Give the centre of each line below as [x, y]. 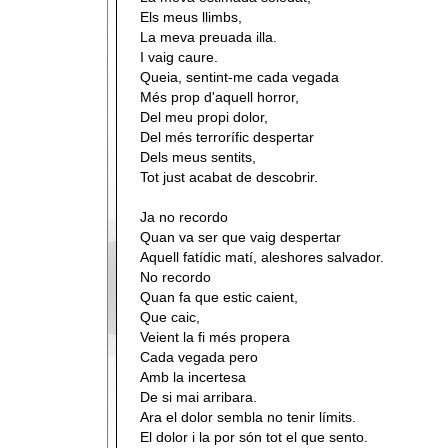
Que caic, [170, 317]
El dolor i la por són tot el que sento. [254, 437]
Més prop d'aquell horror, [219, 97]
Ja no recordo [184, 217]
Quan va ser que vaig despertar [240, 237]
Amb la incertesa [193, 377]
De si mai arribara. [198, 397]
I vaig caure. [179, 57]
